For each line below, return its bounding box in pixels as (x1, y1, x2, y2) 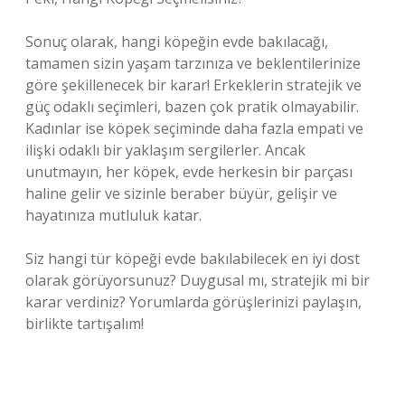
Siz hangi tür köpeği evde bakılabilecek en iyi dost (25, 249, 360, 268)
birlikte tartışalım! (25, 314, 144, 334)
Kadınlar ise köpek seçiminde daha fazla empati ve (25, 118, 363, 138)
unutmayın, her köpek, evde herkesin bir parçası (25, 162, 353, 182)
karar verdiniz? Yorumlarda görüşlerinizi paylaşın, (25, 292, 362, 312)
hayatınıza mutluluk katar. (25, 205, 202, 225)
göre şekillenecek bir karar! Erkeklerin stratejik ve (25, 75, 362, 95)
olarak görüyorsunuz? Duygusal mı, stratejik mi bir (25, 270, 370, 290)
